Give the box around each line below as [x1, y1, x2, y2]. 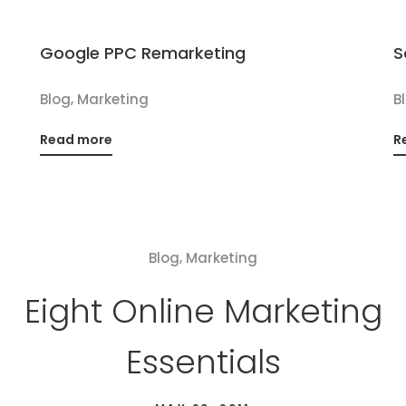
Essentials [125, 339, 281, 385]
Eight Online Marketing [24, 288, 382, 334]
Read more [40, 130, 112, 149]
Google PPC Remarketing [40, 42, 246, 64]
